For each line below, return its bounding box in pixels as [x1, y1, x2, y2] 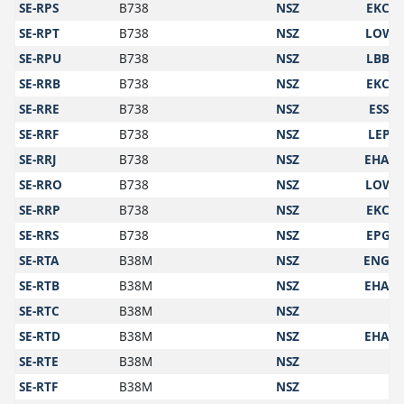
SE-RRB [19, 75, 61, 93]
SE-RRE [19, 100, 60, 118]
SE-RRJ [19, 151, 58, 169]
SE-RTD [19, 327, 61, 345]
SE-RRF [19, 125, 60, 143]
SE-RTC [19, 302, 60, 320]
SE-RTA [19, 252, 60, 270]
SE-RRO [19, 176, 63, 194]
